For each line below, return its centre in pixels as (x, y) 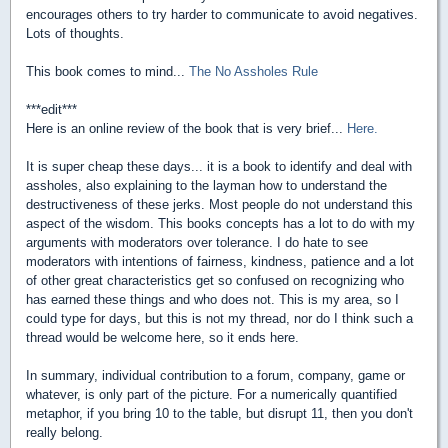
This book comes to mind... (107, 71)
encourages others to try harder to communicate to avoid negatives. (222, 14)
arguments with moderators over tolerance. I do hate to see (197, 242)
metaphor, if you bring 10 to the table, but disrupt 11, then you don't (219, 413)
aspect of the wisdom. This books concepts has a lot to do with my (220, 223)
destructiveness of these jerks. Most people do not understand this (219, 204)
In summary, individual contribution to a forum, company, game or (215, 375)
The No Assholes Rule (253, 71)
